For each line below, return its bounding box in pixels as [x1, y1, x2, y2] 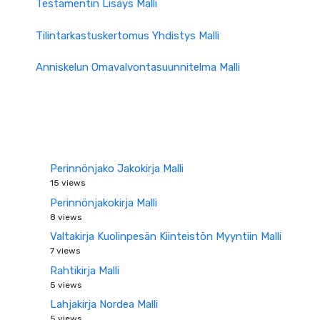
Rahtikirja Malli [50, 264, 119, 277]
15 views [50, 178, 86, 188]
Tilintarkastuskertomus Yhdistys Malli [36, 29, 219, 42]
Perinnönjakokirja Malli [50, 196, 157, 209]
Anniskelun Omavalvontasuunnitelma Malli [36, 61, 240, 74]
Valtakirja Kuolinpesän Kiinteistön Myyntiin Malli [50, 230, 281, 243]
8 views [50, 211, 82, 222]
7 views [50, 246, 81, 256]
